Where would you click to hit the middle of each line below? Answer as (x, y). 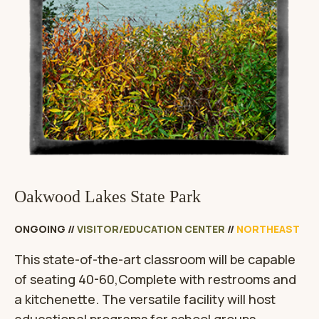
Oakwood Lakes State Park (108, 197)
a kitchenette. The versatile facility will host (145, 299)
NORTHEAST (268, 229)
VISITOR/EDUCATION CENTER (151, 229)
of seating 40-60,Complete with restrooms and (155, 279)
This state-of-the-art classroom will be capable (155, 260)
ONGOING (40, 229)
